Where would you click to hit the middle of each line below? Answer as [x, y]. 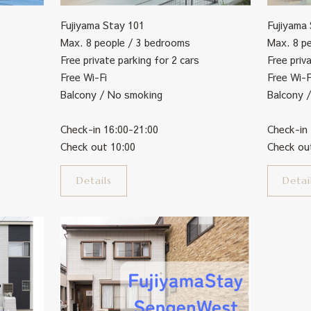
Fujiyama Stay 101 [103, 25]
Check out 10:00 [98, 146]
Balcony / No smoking [112, 94]
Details [94, 181]
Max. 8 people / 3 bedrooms [126, 42]
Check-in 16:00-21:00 [110, 129]
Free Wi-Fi [84, 77]
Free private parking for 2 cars [130, 60]
